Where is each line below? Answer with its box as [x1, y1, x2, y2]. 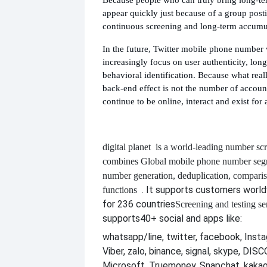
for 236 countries [103, 198, 175, 210]
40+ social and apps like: [140, 212, 242, 224]
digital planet [103, 141, 151, 152]
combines [103, 156, 138, 166]
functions [103, 184, 137, 195]
